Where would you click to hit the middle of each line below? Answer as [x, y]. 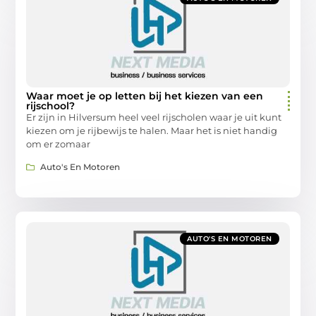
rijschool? [51, 105]
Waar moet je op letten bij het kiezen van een [145, 96]
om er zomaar [59, 144]
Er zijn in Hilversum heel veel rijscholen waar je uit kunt [154, 117]
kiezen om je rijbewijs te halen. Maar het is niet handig [152, 130]
